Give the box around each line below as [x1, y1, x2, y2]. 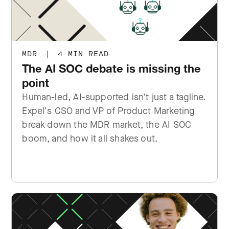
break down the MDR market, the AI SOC [22, 119, 192, 131]
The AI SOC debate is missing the [22, 61, 201, 75]
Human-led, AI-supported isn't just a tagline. [22, 91, 206, 103]
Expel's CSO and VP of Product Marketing [22, 105, 195, 117]
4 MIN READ [53, 49, 109, 59]
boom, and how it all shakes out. [22, 132, 158, 145]
